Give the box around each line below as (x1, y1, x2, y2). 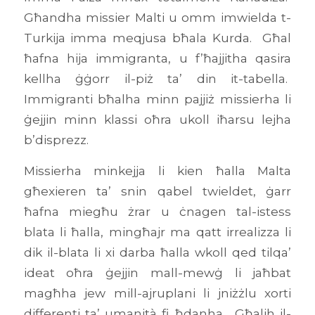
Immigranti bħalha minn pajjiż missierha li (23, 91, 292, 106)
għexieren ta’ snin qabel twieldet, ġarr (23, 183, 292, 198)
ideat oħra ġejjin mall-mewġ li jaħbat (23, 264, 292, 280)
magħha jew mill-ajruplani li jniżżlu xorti (23, 285, 292, 300)
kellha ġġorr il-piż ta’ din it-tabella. (23, 70, 292, 86)
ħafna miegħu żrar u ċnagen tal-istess (23, 203, 292, 219)
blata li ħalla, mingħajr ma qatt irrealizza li (23, 224, 292, 239)
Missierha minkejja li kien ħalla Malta (23, 162, 292, 178)
